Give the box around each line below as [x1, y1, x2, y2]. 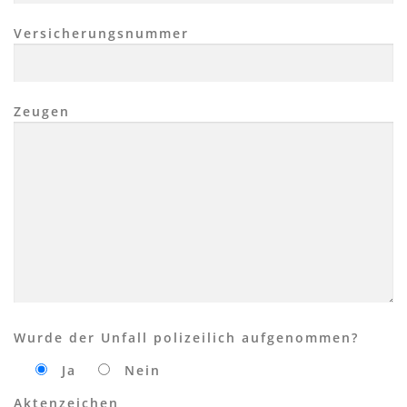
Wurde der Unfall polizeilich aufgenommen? [14, 329, 359, 346]
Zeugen [14, 102, 70, 120]
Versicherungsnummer [14, 24, 189, 42]
